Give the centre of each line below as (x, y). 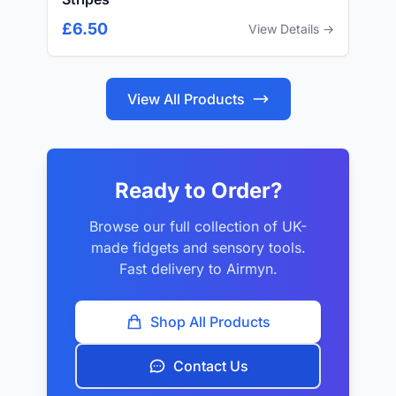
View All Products (186, 99)
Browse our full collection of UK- (198, 226)
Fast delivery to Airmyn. (198, 269)
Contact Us (210, 366)
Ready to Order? (198, 190)
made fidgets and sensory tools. (198, 247)
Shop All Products (210, 322)
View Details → (291, 29)
